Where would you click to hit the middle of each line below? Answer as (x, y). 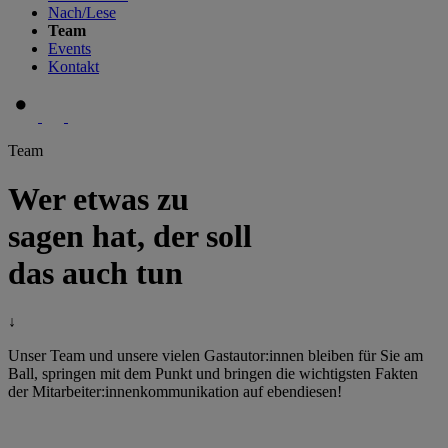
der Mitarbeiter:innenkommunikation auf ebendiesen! (175, 392)
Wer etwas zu (98, 198)
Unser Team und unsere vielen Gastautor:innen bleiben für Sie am (215, 356)
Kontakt (73, 66)
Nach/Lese (82, 12)
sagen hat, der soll (130, 235)
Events (69, 48)
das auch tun (95, 272)
